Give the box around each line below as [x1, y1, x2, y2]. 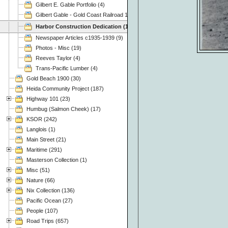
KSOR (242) [26, 116, 57, 122]
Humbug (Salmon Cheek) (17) [26, 105, 101, 112]
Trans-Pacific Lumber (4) [36, 65, 98, 71]
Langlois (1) [26, 126, 55, 132]
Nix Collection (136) [26, 187, 75, 193]
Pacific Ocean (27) [26, 197, 73, 204]
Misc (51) [26, 166, 50, 173]
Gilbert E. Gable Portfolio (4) [36, 1, 105, 8]
